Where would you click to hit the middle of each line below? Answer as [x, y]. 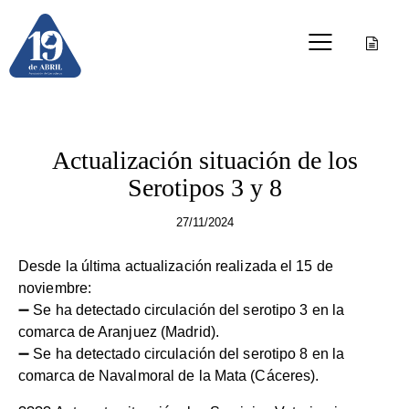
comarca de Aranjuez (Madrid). [119, 332]
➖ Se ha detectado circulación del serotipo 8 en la [182, 354]
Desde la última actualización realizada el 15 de [176, 267]
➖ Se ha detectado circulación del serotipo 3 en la [182, 310]
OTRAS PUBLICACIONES [204, 129]
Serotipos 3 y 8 [204, 188]
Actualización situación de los [204, 161]
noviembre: [55, 288]
